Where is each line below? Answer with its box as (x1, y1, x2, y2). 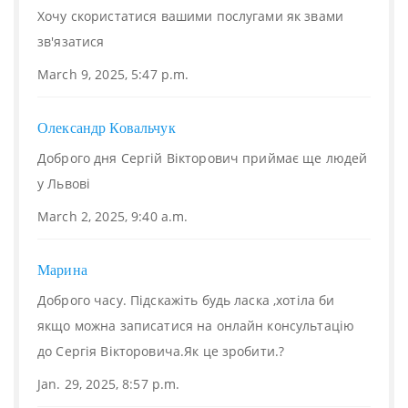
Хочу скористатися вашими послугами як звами (37, 7, 344, 25)
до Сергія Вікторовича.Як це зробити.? (37, 342, 285, 360)
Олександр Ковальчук (37, 120, 176, 136)
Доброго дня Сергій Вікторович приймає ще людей (37, 149, 368, 167)
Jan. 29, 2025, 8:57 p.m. (37, 375, 180, 393)
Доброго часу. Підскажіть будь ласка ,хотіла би (37, 291, 335, 309)
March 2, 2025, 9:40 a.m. (37, 208, 189, 225)
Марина (37, 262, 87, 278)
